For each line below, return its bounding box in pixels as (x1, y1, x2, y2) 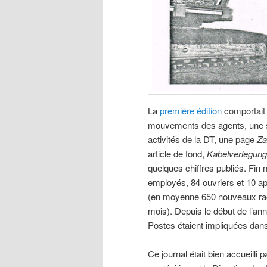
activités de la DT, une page (148, 132, 257, 145)
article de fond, (148, 147, 207, 160)
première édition (160, 104, 222, 117)
